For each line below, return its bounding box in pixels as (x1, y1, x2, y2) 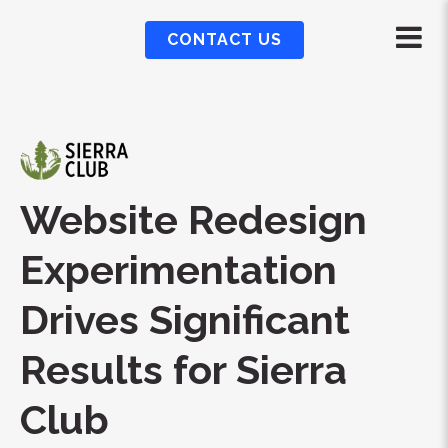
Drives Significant (20, 296, 350, 343)
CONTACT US (166, 30, 282, 49)
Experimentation (20, 246, 337, 293)
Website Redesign (20, 196, 367, 243)
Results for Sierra (20, 346, 347, 393)
